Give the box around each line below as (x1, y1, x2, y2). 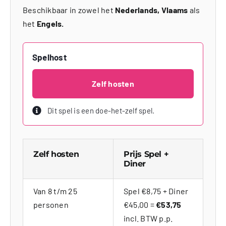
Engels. (36, 18, 64, 28)
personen (33, 199, 69, 209)
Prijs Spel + (123, 149, 169, 159)
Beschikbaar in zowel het (22, 5, 115, 15)
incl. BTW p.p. (123, 213, 173, 223)
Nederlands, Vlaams (115, 5, 188, 15)
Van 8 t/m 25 (33, 186, 77, 196)
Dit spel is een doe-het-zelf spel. (47, 105, 155, 115)
